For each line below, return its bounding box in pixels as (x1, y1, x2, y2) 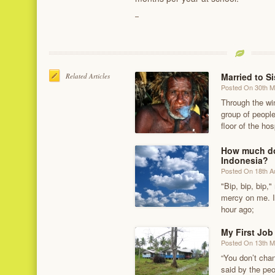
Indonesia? (221, 153, 268, 166)
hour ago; (221, 203, 254, 215)
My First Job (221, 225, 273, 238)
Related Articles (66, 71, 110, 80)
